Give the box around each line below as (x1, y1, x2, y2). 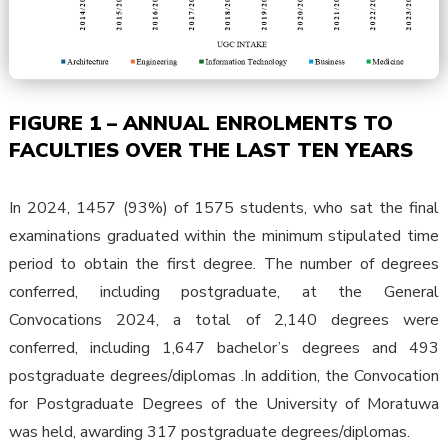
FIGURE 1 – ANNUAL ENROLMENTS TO (8, 109, 393, 137)
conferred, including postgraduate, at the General (8, 280, 440, 303)
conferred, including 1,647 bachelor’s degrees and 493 (8, 336, 440, 359)
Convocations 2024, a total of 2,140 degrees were (8, 308, 440, 331)
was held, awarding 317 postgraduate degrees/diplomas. (8, 420, 410, 443)
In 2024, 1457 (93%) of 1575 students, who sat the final (8, 196, 440, 219)
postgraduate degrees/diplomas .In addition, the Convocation (8, 364, 440, 387)
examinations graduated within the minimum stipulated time (8, 224, 440, 247)
